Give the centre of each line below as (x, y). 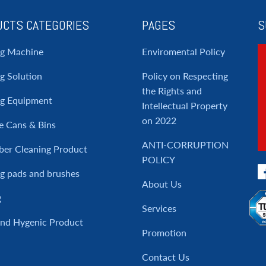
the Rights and (172, 91)
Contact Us (166, 257)
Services (159, 208)
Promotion (164, 232)
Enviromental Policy (183, 51)
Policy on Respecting (185, 76)
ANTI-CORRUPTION (185, 145)
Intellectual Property (185, 105)
